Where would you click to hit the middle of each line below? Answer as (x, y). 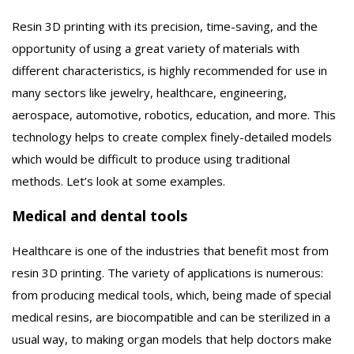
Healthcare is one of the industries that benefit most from (170, 250)
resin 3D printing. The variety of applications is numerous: (168, 272)
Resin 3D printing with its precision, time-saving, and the (165, 26)
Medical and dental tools (100, 215)
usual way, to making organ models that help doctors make (172, 339)
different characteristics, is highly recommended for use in (169, 70)
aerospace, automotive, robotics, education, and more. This (174, 114)
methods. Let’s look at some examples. (119, 181)
